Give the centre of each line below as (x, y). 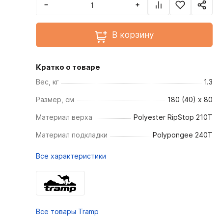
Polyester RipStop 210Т (173, 117)
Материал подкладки (72, 135)
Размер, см (55, 99)
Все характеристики (71, 156)
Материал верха (64, 117)
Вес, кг (47, 82)
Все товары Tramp (67, 211)
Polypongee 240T (183, 135)
